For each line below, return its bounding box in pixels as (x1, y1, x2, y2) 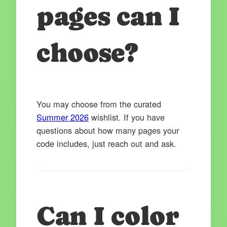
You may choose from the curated (36, 98, 161, 110)
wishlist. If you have (89, 111, 165, 124)
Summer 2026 (36, 111, 89, 124)
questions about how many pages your (36, 124, 179, 137)
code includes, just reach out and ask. (36, 137, 176, 150)
